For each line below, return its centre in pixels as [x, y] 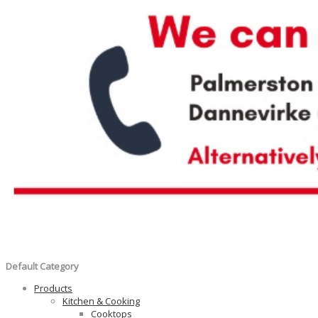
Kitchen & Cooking [101, 301]
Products [53, 288]
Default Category [42, 266]
